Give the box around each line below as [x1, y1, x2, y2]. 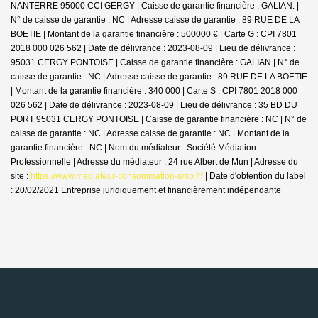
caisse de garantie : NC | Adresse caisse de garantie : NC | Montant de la [11, 128, 290, 138]
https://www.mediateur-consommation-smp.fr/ [31, 170, 203, 181]
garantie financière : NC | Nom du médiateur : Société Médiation [11, 142, 256, 153]
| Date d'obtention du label [203, 170, 306, 181]
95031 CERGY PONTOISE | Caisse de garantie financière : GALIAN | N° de [11, 57, 300, 67]
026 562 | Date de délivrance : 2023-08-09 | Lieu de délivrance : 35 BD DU [11, 99, 297, 110]
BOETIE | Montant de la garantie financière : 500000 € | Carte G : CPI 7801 [11, 28, 297, 39]
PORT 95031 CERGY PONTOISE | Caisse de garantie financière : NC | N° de [11, 114, 307, 124]
